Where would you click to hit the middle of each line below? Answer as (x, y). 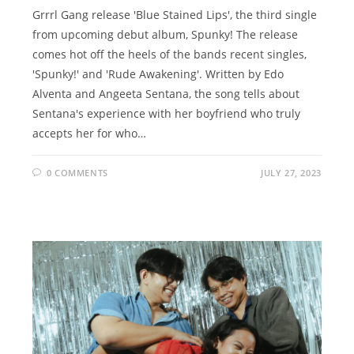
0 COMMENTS (77, 173)
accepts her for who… (90, 134)
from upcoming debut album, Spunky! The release (166, 35)
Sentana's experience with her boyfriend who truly (167, 114)
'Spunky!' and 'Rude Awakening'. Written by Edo (158, 74)
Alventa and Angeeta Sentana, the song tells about (166, 94)
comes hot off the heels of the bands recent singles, (170, 55)
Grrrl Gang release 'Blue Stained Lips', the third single (175, 15)
